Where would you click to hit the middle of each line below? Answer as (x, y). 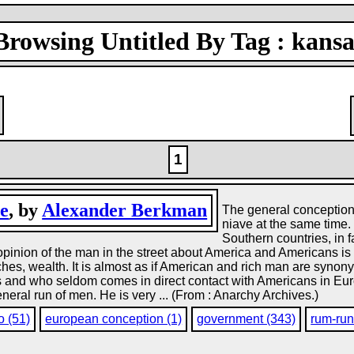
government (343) (247, 319)
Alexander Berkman (125, 210)
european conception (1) (114, 319)
